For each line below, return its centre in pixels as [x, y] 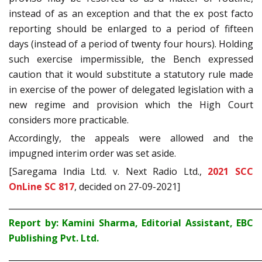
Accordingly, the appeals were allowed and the [131, 138]
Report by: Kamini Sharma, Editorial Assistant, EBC [131, 223]
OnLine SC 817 [42, 187]
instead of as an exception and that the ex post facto [131, 14]
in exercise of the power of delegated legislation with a [131, 90]
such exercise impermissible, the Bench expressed [131, 59]
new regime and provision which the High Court [131, 105]
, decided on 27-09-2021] [127, 187]
